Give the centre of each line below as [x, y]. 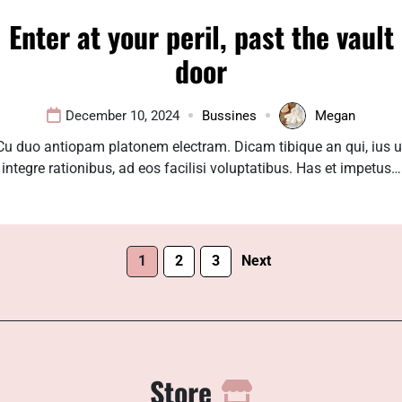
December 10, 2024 [122, 115]
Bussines [229, 115]
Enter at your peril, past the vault [201, 36]
